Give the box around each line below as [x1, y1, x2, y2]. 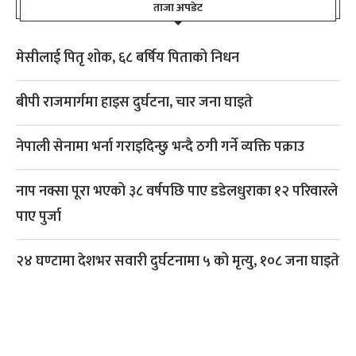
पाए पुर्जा [16, 205, 61, 230]
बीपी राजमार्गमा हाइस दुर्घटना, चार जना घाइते [16, 91, 253, 115]
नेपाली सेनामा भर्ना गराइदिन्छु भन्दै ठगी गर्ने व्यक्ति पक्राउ [16, 135, 304, 160]
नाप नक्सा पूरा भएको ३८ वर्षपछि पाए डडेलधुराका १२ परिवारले [16, 180, 338, 204]
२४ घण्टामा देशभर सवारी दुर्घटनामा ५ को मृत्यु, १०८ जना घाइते [16, 250, 339, 274]
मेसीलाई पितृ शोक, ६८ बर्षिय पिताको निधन [16, 46, 239, 71]
